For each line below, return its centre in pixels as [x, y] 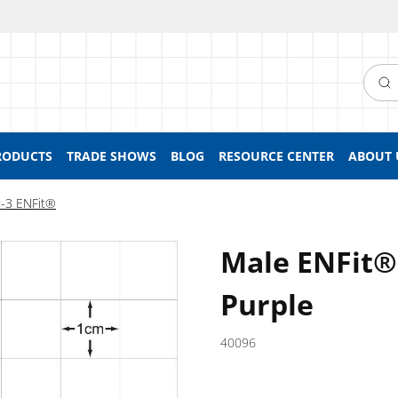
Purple [267, 304]
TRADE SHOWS [111, 156]
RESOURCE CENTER [276, 156]
